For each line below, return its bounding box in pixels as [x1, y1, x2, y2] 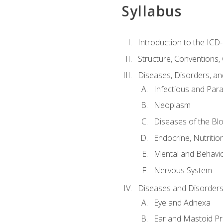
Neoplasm [153, 100, 191, 111]
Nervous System [153, 164, 212, 176]
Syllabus [121, 1, 182, 21]
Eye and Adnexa [153, 197, 211, 208]
